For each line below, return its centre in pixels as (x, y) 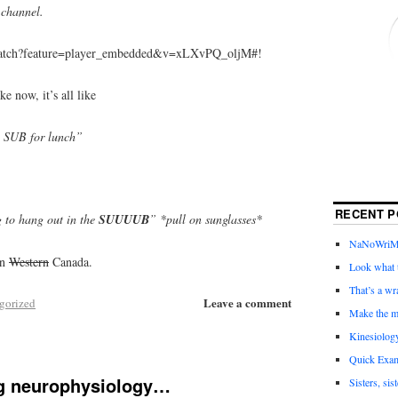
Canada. (71, 262)
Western (29, 262)
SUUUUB (124, 220)
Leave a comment (248, 302)
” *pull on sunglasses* (206, 219)
